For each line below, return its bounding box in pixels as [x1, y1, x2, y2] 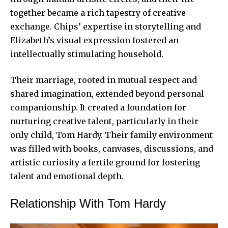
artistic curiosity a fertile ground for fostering [10, 157, 200, 167]
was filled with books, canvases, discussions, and [10, 143, 213, 154]
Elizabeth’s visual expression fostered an [10, 35, 179, 45]
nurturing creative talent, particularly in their [10, 116, 198, 126]
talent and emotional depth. [10, 170, 124, 181]
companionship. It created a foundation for [10, 102, 186, 112]
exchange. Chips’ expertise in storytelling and [10, 21, 201, 32]
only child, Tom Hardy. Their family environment [10, 129, 213, 140]
